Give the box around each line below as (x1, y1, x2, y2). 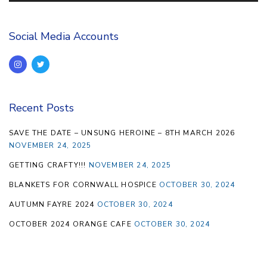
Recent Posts (9, 101, 74, 116)
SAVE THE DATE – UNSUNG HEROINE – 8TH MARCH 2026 (9, 128, 235, 138)
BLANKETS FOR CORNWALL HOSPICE (9, 180, 157, 190)
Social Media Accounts (9, 29, 119, 44)
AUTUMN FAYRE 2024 (9, 200, 95, 210)
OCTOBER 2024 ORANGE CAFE (9, 219, 132, 229)
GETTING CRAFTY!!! (9, 160, 86, 170)
